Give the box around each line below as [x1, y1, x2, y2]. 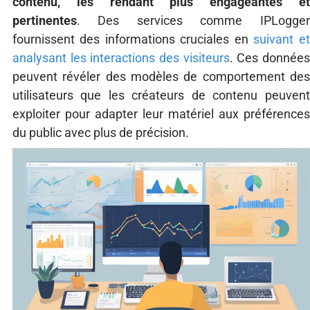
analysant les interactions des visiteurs [12, 50, 230, 65]
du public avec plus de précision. [12, 125, 189, 140]
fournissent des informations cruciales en [12, 31, 254, 46]
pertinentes [12, 12, 77, 28]
